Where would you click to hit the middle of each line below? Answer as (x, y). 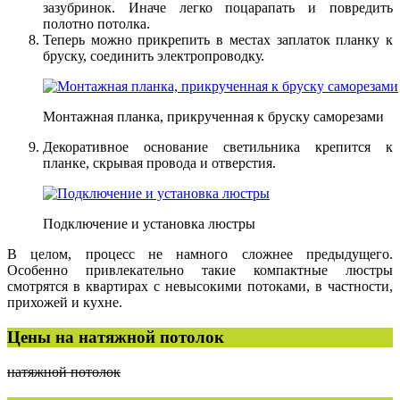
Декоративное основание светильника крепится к (218, 147)
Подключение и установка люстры (149, 224)
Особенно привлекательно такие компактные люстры (200, 271)
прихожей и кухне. (65, 303)
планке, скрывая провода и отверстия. (159, 163)
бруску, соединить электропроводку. (154, 56)
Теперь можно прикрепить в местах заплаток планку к (218, 40)
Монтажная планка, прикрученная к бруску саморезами (213, 117)
